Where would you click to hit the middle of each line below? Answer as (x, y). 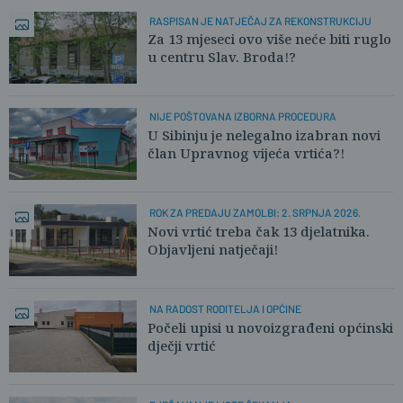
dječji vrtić (182, 345)
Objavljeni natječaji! (213, 249)
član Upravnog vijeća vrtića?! (246, 152)
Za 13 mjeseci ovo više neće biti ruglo (269, 39)
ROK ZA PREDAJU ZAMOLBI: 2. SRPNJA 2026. (255, 213)
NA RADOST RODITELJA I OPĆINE (225, 309)
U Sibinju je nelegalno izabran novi (264, 134)
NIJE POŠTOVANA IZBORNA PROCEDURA (242, 116)
